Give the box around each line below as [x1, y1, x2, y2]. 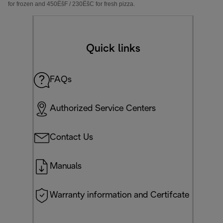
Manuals [50, 162, 82, 171]
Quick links [86, 43, 140, 54]
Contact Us [50, 133, 93, 142]
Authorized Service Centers [50, 104, 156, 113]
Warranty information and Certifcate [50, 191, 189, 200]
